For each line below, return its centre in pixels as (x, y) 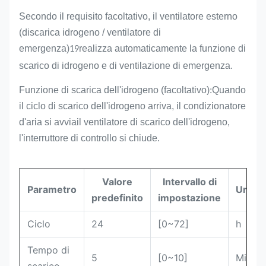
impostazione (189, 198)
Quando (229, 90)
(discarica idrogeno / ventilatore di (90, 32)
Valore (117, 182)
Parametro (52, 189)
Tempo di (48, 250)
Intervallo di (189, 182)
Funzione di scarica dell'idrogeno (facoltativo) (114, 90)
